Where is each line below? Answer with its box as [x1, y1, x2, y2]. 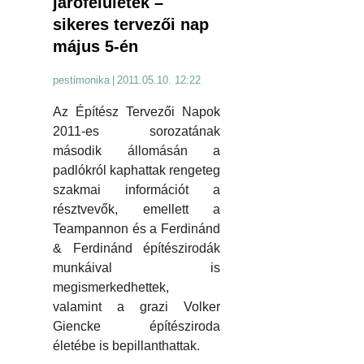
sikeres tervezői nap [53, 15, 209, 33]
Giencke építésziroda [53, 318, 220, 333]
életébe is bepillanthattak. [53, 338, 200, 353]
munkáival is [53, 260, 220, 275]
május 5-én [53, 37, 138, 55]
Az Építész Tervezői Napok [53, 104, 220, 119]
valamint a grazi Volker [53, 299, 220, 314]
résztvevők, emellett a [53, 201, 220, 216]
